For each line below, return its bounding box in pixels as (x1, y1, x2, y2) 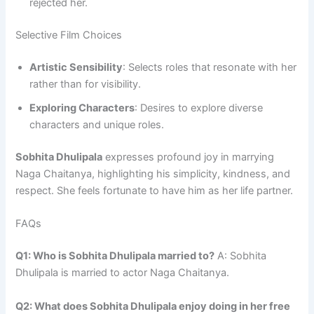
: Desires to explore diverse (135, 102, 264, 115)
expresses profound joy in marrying (102, 151, 275, 164)
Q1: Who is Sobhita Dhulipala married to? (15, 250, 215, 263)
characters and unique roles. (29, 118, 165, 132)
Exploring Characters (29, 102, 135, 115)
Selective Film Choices (15, 29, 123, 42)
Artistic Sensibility (29, 61, 123, 74)
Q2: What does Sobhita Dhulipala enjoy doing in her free (15, 299, 291, 313)
